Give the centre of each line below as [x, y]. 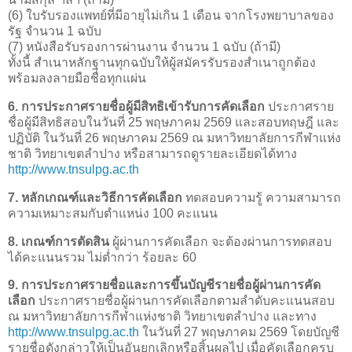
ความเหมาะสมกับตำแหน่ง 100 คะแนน [113, 213]
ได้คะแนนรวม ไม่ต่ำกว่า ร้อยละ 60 [102, 257]
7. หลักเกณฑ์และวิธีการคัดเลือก [95, 197]
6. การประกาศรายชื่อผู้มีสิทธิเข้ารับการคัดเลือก [136, 106]
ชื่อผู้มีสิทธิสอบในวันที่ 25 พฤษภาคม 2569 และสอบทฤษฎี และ [174, 122]
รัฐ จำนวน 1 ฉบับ [55, 31]
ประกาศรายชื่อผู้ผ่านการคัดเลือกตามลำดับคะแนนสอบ [185, 301]
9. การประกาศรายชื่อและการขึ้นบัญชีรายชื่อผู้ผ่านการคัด [164, 285]
